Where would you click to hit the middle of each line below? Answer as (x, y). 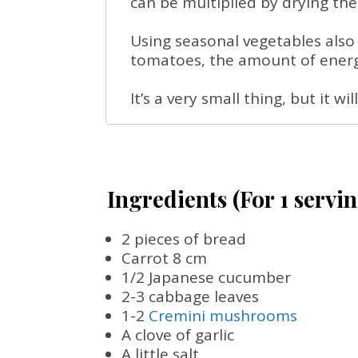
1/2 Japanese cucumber (206, 277)
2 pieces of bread (184, 239)
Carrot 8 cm (164, 258)
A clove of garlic (178, 335)
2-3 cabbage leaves (190, 296)
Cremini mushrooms (223, 316)
